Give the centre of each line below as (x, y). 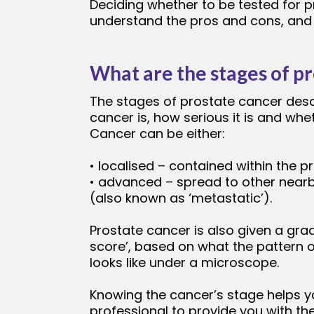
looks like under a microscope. (184, 263)
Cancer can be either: (157, 134)
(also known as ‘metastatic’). (181, 198)
